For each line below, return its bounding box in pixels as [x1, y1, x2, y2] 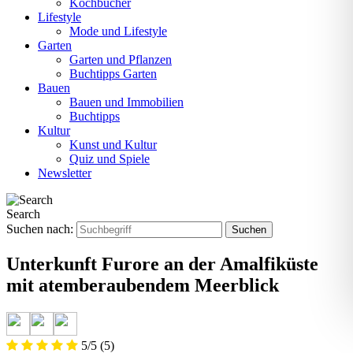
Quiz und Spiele [69, 152, 150, 165]
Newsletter [38, 166, 91, 180]
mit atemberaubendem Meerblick [6, 274, 279, 295]
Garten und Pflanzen [69, 53, 172, 66]
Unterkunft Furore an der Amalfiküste [6, 253, 318, 274]
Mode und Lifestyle [69, 24, 167, 38]
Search [6, 207, 40, 221]
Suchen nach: [6, 222, 73, 236]
